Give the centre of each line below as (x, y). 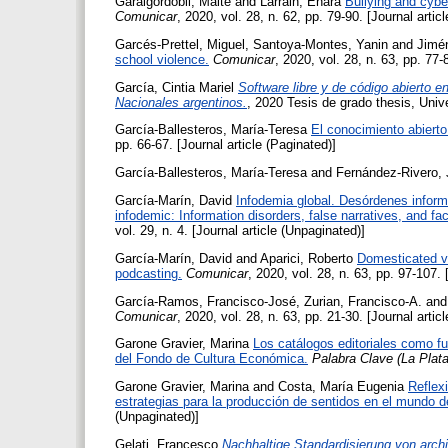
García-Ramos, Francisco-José (205, 301)
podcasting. (148, 273)
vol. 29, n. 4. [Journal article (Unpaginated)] (240, 230)
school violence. (162, 59)
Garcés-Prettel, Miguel (180, 44)
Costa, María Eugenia (341, 387)
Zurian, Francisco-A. (363, 301)
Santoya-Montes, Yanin (320, 44)
